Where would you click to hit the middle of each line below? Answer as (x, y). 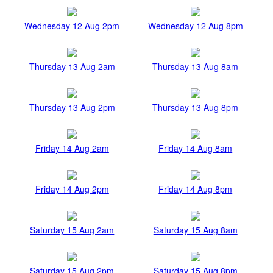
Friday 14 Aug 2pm (72, 189)
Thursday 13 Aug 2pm (72, 108)
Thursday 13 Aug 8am (196, 67)
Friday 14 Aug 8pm (196, 189)
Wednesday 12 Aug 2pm (72, 26)
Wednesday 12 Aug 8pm (195, 26)
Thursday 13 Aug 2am (72, 67)
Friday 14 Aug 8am (196, 148)
